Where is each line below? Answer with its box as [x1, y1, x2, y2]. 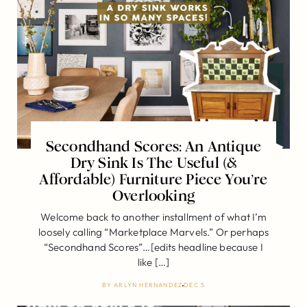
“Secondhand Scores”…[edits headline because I [43, 240, 264, 254]
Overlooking [112, 186, 195, 205]
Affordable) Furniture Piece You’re [39, 170, 268, 188]
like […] [137, 255, 170, 269]
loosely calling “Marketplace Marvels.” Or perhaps [38, 225, 269, 238]
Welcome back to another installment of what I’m [40, 210, 267, 223]
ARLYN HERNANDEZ [114, 280, 183, 288]
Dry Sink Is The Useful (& [70, 153, 237, 172]
